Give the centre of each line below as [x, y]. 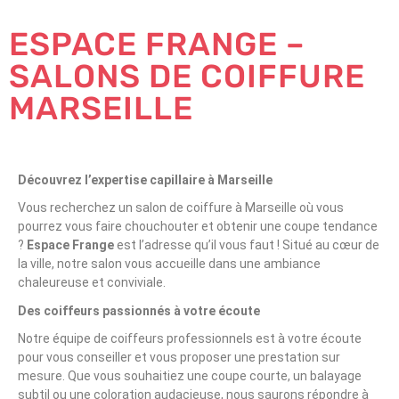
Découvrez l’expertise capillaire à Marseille [145, 179]
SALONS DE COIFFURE [187, 76]
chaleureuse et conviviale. [92, 282]
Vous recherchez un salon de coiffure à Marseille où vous [181, 208]
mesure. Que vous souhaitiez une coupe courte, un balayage [190, 376]
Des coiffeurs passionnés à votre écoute [139, 310]
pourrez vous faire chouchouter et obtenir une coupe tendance [198, 226]
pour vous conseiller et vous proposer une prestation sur [179, 357]
